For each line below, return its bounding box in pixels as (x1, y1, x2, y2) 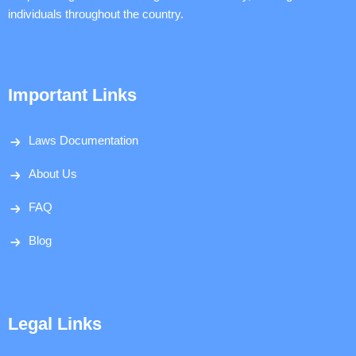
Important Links (8, 85, 137, 106)
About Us (29, 167, 77, 181)
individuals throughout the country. (8, 7, 184, 21)
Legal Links (8, 314, 102, 335)
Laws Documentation (29, 133, 138, 148)
